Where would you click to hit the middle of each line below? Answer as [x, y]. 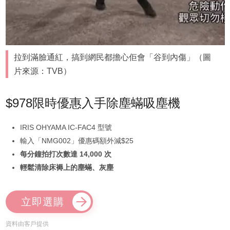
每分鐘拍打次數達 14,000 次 [65, 154]
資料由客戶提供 [27, 224]
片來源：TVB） [43, 71]
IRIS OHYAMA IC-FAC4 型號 [66, 127]
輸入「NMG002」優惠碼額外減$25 [76, 140]
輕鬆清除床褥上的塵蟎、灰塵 [66, 167]
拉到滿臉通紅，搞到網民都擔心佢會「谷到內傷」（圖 [113, 57]
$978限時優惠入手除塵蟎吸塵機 [93, 103]
